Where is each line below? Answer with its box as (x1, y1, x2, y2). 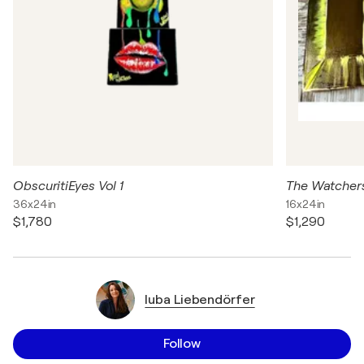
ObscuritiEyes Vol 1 (13, 179, 124, 193)
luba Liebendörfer (145, 292, 255, 307)
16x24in (286, 197, 326, 210)
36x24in (13, 197, 57, 210)
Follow (162, 336, 201, 351)
